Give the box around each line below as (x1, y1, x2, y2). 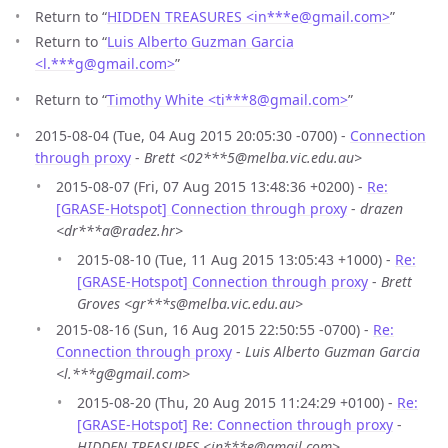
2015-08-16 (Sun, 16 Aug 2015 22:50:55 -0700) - (56, 319, 373, 339)
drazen (360, 199, 403, 219)
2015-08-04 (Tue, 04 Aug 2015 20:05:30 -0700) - (35, 126, 350, 146)
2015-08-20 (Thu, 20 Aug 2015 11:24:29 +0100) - (77, 392, 397, 412)
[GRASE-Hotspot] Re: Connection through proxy (77, 414, 393, 434)
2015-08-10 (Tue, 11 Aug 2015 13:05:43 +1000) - (77, 250, 395, 270)
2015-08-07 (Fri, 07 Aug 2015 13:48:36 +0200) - (56, 177, 367, 197)
